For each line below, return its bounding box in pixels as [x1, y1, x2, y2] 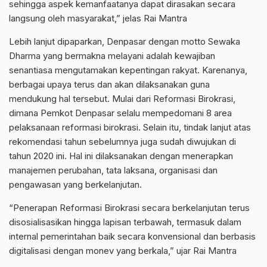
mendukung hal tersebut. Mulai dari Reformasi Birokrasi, [9, 93, 235, 104]
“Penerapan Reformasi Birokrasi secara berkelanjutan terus [9, 202, 250, 213]
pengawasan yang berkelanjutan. [9, 179, 142, 190]
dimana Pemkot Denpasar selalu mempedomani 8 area [9, 107, 232, 119]
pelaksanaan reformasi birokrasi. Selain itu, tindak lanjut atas [9, 122, 251, 133]
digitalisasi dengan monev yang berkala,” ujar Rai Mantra [9, 245, 237, 256]
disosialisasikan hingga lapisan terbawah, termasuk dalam [9, 216, 241, 228]
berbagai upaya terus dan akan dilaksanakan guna [9, 79, 210, 90]
